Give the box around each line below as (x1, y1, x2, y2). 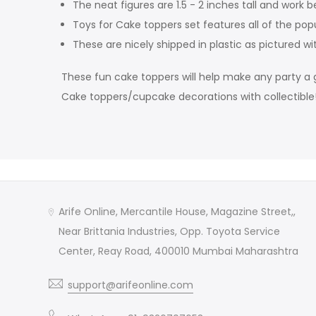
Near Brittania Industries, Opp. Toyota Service (59, 224, 281, 238)
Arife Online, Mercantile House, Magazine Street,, (59, 204, 296, 219)
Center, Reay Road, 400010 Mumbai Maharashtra (59, 243, 299, 258)
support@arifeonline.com (68, 277, 194, 292)
